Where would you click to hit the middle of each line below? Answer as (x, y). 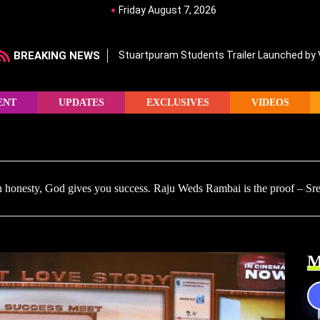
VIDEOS (270, 102)
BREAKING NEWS (57, 56)
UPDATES (81, 102)
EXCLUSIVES (177, 102)
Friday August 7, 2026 (167, 10)
